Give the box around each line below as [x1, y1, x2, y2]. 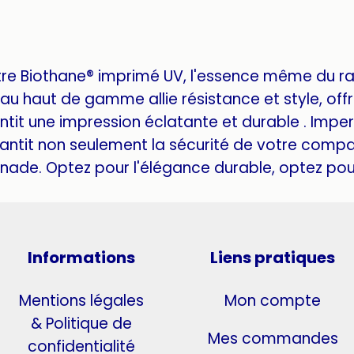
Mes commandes [207, 328, 338, 349]
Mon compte [224, 290, 322, 311]
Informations [27, 247, 135, 269]
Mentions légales [18, 290, 144, 311]
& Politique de [30, 313, 132, 334]
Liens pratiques [210, 247, 336, 269]
